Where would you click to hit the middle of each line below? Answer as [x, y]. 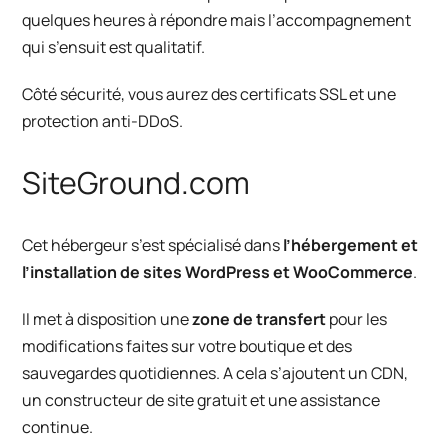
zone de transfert [259, 318]
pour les [357, 318]
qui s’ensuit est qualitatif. [114, 46]
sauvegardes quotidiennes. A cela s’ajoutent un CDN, [215, 372]
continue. [59, 426]
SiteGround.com [136, 183]
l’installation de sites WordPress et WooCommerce [218, 271]
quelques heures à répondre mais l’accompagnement [217, 19]
